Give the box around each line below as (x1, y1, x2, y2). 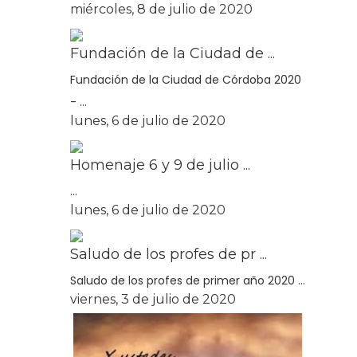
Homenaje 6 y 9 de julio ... (70, 156, 250, 174)
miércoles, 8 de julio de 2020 (70, 2, 253, 17)
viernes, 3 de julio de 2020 (70, 292, 236, 307)
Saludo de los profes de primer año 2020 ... (70, 273, 305, 288)
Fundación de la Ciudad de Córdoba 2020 (70, 72, 301, 88)
